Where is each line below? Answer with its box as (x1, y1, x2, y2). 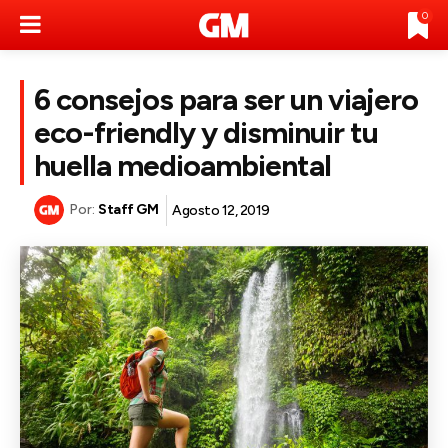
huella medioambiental (34, 147, 331, 184)
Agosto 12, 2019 (172, 201, 270, 219)
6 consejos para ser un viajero (34, 81, 418, 118)
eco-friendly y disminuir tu (34, 114, 378, 151)
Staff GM (98, 201, 158, 219)
